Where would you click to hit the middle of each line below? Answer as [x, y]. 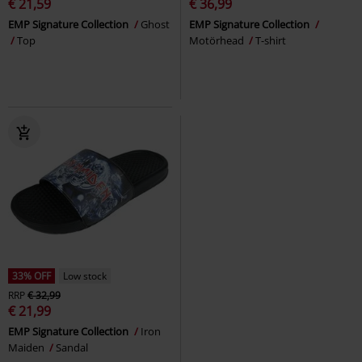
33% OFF [32, 276]
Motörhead [218, 40]
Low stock [85, 276]
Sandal [72, 347]
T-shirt [271, 40]
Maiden [27, 347]
